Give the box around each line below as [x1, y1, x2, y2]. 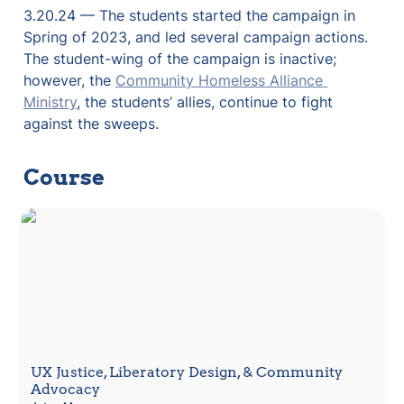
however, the [23, 71, 115, 89]
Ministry [23, 93, 77, 111]
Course [23, 164, 105, 190]
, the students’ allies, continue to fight [77, 93, 333, 111]
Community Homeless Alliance [115, 71, 323, 89]
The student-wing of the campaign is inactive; [23, 50, 336, 68]
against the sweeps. [23, 115, 159, 133]
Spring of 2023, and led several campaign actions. [23, 28, 368, 46]
